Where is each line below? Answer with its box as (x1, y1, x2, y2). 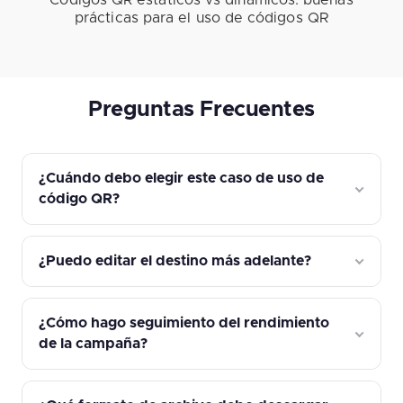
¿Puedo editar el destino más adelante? (39, 253, 312, 268)
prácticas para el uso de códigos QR (75, 10, 328, 25)
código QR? (39, 191, 121, 206)
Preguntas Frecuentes (88, 98, 315, 121)
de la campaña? (39, 336, 148, 351)
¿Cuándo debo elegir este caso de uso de (39, 170, 325, 185)
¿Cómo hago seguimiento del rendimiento (39, 315, 330, 330)
